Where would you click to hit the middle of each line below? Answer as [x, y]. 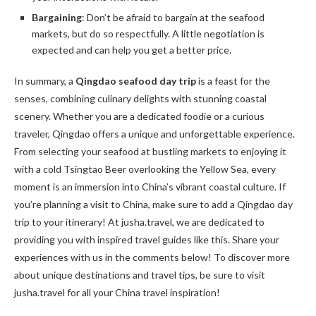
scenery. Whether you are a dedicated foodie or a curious [139, 116]
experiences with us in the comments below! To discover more [152, 257]
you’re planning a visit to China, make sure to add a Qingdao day [153, 205]
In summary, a [45, 81]
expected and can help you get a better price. [132, 50]
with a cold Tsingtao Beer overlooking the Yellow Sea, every [145, 169]
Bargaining [57, 18]
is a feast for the [233, 81]
